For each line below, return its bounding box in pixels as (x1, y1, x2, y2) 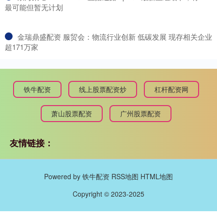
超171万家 (5, 42, 38, 52)
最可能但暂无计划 (5, 2, 63, 13)
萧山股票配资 (51, 108, 92, 119)
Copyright (73, 189, 104, 199)
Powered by (44, 171, 82, 182)
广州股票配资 (120, 108, 161, 119)
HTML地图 (140, 171, 173, 182)
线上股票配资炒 (79, 84, 126, 94)
